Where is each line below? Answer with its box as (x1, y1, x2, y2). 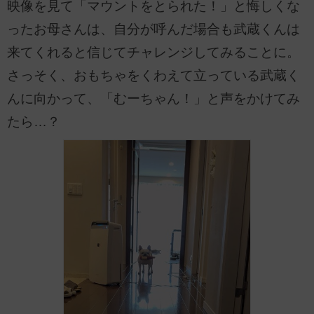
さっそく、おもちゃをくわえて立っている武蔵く (7, 67, 300, 83)
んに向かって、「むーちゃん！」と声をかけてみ (7, 90, 300, 106)
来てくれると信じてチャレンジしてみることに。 (7, 44, 300, 60)
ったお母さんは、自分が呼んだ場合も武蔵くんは (7, 21, 300, 36)
